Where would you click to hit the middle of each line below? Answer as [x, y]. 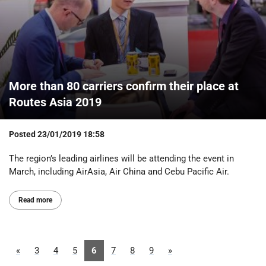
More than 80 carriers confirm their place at [124, 86]
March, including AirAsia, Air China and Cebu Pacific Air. [119, 172]
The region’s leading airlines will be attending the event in [121, 159]
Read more [35, 200]
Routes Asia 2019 [55, 102]
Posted [23, 134]
